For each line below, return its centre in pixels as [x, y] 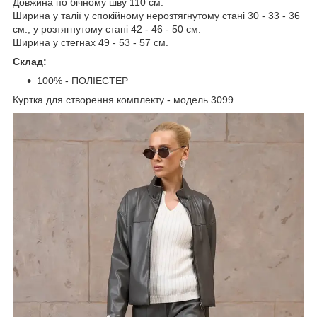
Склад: [30, 61]
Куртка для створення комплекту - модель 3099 [123, 99]
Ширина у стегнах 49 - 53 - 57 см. [91, 42]
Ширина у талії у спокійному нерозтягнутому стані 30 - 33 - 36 [156, 15]
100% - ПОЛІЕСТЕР [82, 80]
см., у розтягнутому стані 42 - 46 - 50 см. [107, 29]
